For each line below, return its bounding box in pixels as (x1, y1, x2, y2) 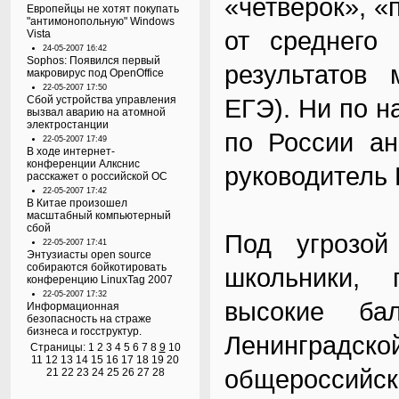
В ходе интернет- (27, 145, 115, 158)
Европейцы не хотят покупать (27, 3, 179, 15)
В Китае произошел (27, 197, 127, 209)
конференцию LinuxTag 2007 (27, 273, 173, 286)
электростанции (27, 118, 109, 131)
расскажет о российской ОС (27, 170, 167, 183)
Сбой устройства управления (27, 94, 176, 106)
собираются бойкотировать (27, 261, 167, 273)
